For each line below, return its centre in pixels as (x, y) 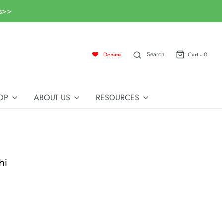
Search (155, 54)
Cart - (196, 54)
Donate (112, 54)
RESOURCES (117, 97)
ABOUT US (52, 97)
